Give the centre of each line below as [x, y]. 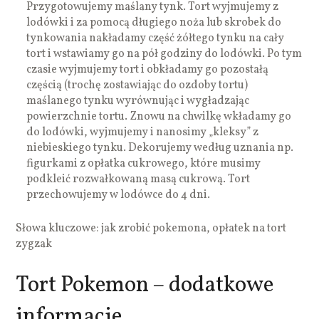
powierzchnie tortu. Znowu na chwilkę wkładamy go [159, 116]
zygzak [34, 244]
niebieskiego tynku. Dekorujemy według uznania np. [160, 148]
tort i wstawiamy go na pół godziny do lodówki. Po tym [164, 54]
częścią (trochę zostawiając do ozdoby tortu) [137, 85]
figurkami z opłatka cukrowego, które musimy [144, 163]
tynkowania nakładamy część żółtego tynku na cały [156, 38]
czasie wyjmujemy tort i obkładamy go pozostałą [148, 69]
